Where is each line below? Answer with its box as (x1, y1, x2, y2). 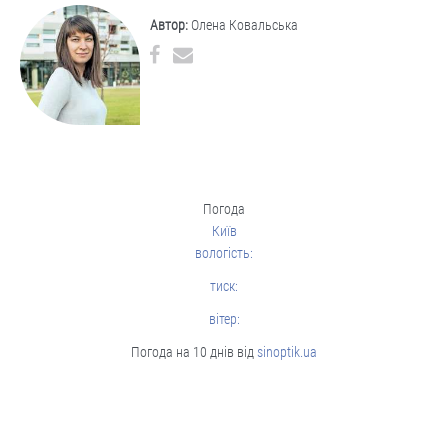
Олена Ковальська (188, 16, 298, 33)
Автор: (150, 16, 188, 33)
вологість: (195, 244, 253, 261)
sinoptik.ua (257, 343, 317, 360)
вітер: (208, 310, 240, 327)
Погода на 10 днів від (131, 343, 257, 360)
